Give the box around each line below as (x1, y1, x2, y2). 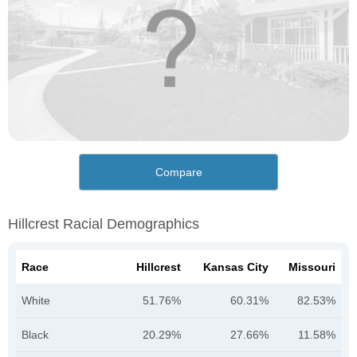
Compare (155, 166, 202, 179)
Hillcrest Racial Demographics (8, 216, 199, 233)
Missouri (288, 261, 335, 274)
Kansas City (203, 261, 269, 274)
